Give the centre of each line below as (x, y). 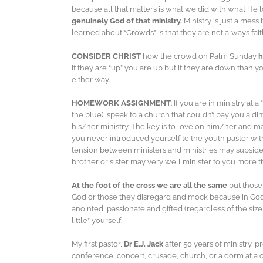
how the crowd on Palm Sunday (200, 56)
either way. (91, 80)
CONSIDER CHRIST (107, 56)
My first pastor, (98, 244)
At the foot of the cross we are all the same (150, 186)
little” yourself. (97, 221)
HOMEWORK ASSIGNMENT (121, 103)
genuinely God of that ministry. (127, 21)
